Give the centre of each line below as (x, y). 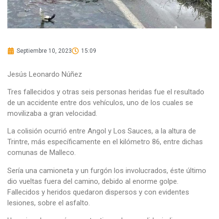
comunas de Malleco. (42, 153)
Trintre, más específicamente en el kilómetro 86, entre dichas (105, 142)
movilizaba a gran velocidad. (52, 113)
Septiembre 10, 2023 (44, 51)
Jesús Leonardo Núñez (45, 74)
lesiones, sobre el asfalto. (49, 203)
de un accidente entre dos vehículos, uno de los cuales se (100, 102)
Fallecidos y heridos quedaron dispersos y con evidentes (98, 192)
